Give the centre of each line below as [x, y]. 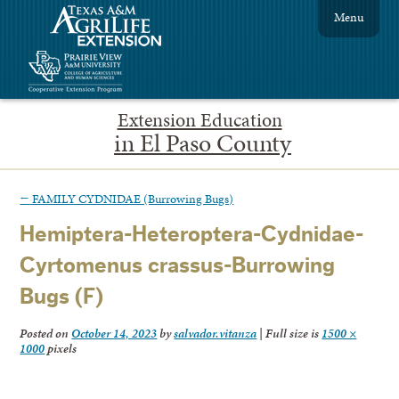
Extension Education [199, 120]
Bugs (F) [62, 297]
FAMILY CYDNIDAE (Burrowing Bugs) [132, 198]
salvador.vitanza [216, 334]
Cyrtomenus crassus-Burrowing [178, 266]
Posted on [46, 334]
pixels [61, 349]
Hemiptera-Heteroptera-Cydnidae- [192, 235]
